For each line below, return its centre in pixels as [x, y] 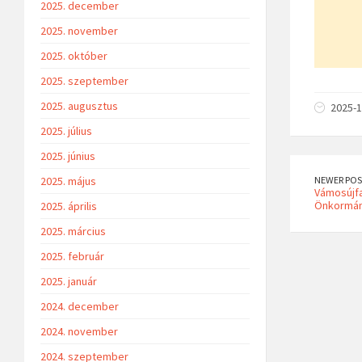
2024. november [79, 331]
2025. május [68, 181]
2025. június [68, 156]
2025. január [69, 281]
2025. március [73, 231]
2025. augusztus [79, 105]
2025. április [69, 206]
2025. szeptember [84, 80]
